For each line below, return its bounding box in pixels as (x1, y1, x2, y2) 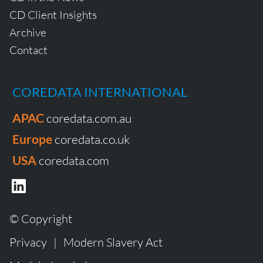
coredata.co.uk (55, 131, 130, 147)
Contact (9, 43, 48, 58)
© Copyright (9, 211, 72, 226)
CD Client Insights (9, 8, 97, 22)
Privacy (9, 235, 47, 249)
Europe (12, 131, 52, 147)
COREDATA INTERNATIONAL (12, 85, 187, 100)
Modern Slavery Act (63, 235, 163, 249)
